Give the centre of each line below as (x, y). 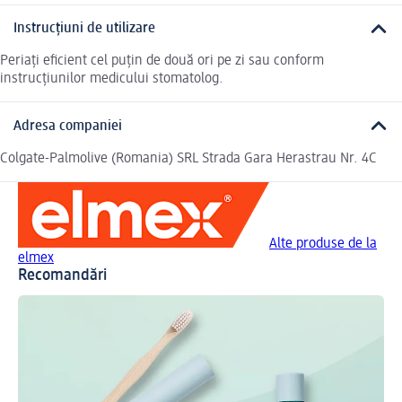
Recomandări (62, 275)
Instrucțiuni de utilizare (84, 29)
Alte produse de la (323, 244)
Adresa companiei (68, 126)
